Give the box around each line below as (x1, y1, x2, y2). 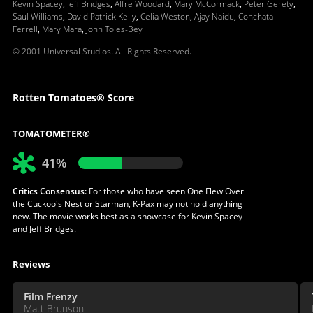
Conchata (238, 10, 273, 22)
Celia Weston (140, 10, 190, 22)
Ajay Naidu (194, 10, 234, 22)
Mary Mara (41, 22, 82, 35)
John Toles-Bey (85, 22, 143, 35)
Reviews (12, 257, 50, 270)
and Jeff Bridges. (12, 222, 76, 235)
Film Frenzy (23, 289, 78, 303)
